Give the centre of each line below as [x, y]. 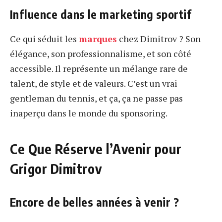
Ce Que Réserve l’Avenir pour [96, 148]
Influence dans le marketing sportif [101, 14]
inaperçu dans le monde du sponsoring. [89, 113]
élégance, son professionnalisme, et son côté [101, 54]
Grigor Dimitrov [56, 168]
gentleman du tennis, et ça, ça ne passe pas [96, 98]
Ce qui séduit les [44, 39]
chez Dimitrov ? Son [159, 39]
